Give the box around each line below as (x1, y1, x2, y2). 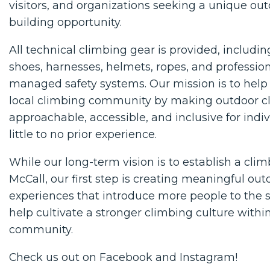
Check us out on (9, 251, 99, 263)
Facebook (99, 251, 152, 263)
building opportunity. (9, 16, 122, 28)
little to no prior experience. (9, 128, 157, 140)
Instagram (180, 251, 235, 263)
